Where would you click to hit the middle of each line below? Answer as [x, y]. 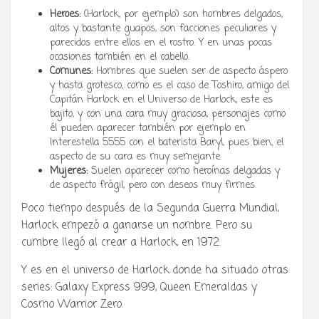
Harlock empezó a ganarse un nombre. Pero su [137, 225]
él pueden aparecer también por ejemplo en [148, 128]
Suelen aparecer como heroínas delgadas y [184, 171]
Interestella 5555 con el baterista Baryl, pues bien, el [167, 142]
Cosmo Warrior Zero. [72, 304]
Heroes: [67, 14]
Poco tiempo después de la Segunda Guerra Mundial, [150, 208]
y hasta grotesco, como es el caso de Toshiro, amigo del [169, 85]
